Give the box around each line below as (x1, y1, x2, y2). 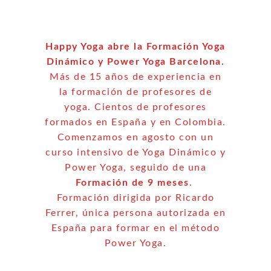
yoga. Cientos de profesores (64, 102, 207, 112)
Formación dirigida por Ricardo (56, 192, 215, 203)
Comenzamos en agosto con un (57, 132, 214, 142)
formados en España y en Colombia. (45, 117, 226, 127)
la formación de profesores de (59, 87, 212, 97)
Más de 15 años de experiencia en (50, 71, 221, 82)
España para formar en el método (51, 223, 220, 233)
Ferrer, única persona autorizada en (45, 207, 226, 218)
